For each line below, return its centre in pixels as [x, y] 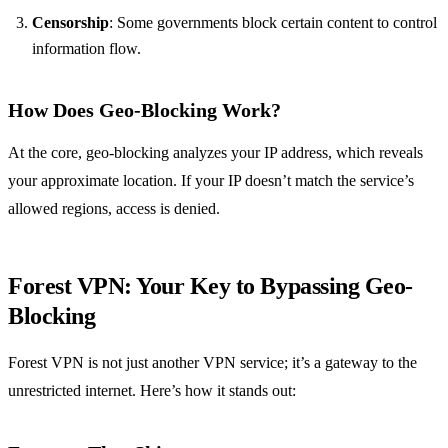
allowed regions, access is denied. [114, 209]
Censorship [70, 23]
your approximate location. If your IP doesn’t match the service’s [211, 181]
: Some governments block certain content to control [273, 23]
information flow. [86, 49]
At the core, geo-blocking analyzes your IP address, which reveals [215, 153]
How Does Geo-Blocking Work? [144, 110]
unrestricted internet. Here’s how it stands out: [152, 391]
